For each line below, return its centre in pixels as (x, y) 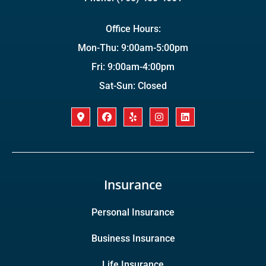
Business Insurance (133, 239)
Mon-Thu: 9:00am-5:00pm (133, 48)
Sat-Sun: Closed (133, 86)
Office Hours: (133, 29)
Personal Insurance (133, 213)
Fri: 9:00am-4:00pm (133, 67)
